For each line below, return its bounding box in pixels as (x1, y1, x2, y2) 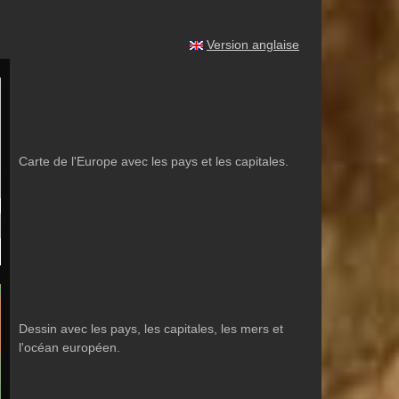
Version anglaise (207, 37, 299, 52)
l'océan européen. (19, 340, 120, 354)
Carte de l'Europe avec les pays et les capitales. (19, 154, 289, 168)
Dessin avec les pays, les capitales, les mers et (19, 322, 283, 336)
